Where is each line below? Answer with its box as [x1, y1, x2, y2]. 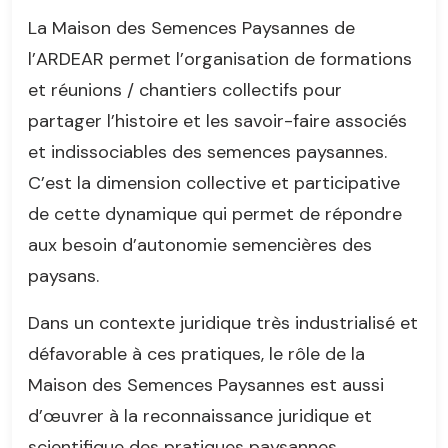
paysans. [28, 263, 99, 288]
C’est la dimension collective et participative [28, 170, 400, 195]
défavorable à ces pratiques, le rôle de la [28, 341, 365, 366]
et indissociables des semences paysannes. [28, 139, 387, 164]
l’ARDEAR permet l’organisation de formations [28, 46, 412, 71]
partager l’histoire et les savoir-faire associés [28, 108, 407, 133]
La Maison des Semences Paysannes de [28, 15, 355, 40]
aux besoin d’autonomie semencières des [28, 232, 372, 257]
